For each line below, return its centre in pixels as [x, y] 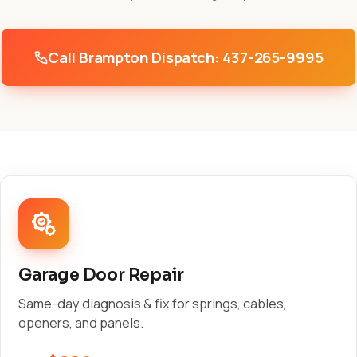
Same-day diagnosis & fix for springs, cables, [153, 304]
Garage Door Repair [102, 275]
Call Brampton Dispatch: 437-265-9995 [186, 57]
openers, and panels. [81, 323]
